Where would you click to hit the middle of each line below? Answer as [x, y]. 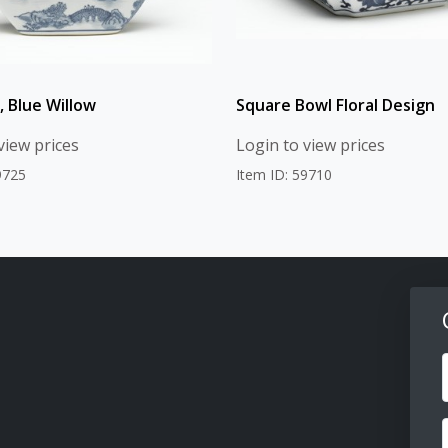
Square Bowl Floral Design [335, 104]
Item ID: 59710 [284, 174]
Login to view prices [310, 144]
